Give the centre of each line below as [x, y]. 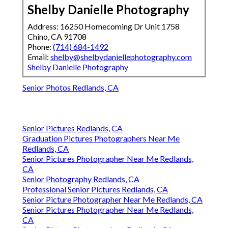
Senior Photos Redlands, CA [70, 88]
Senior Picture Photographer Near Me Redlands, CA [112, 199]
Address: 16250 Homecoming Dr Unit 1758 [104, 26]
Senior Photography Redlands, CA [81, 179]
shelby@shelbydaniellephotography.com [121, 57]
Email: [39, 57]
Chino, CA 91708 [57, 37]
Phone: [40, 47]
